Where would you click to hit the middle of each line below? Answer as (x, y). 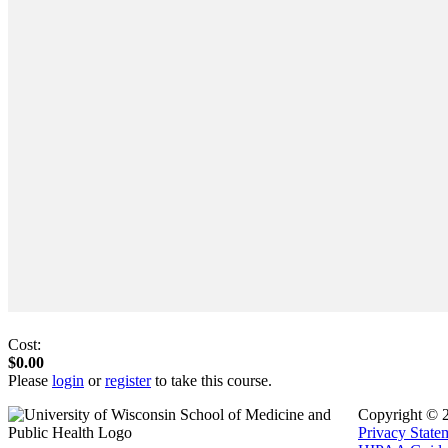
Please (30, 380)
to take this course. (211, 380)
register (128, 380)
